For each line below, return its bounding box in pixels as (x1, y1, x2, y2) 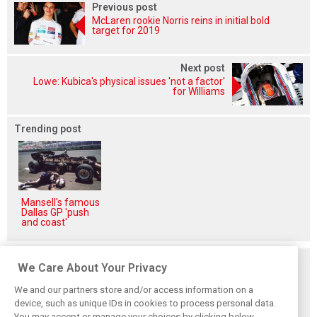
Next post (180, 62, 225, 74)
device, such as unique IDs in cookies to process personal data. (14, 297, 276, 309)
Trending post (14, 123, 81, 135)
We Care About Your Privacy (18, 260, 167, 275)
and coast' (21, 217, 67, 229)
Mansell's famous (21, 197, 100, 209)
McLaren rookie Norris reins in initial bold (92, 15, 270, 27)
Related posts (14, 255, 79, 267)
